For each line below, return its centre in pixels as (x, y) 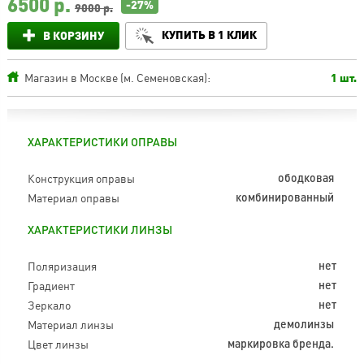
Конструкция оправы (81, 178)
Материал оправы (73, 197)
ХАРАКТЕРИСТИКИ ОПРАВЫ (102, 143)
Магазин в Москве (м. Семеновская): (117, 77)
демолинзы (305, 325)
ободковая (308, 178)
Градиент (51, 286)
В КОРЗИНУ (73, 35)
